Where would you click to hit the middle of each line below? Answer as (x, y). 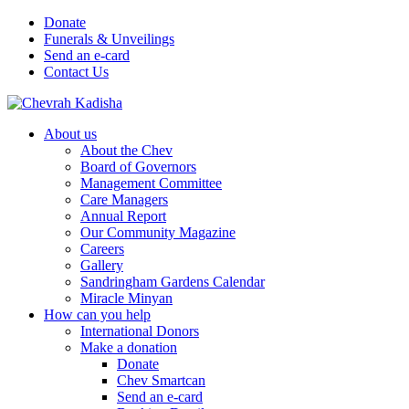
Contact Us (76, 72)
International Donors (140, 331)
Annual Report (123, 216)
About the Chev (126, 150)
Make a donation (129, 347)
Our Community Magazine (158, 232)
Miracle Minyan (126, 298)
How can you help (97, 315)
